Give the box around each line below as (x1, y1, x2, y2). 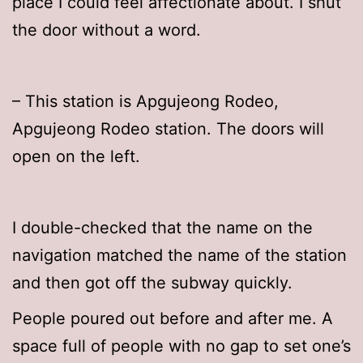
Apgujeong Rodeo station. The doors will (12, 119, 324, 139)
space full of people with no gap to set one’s (12, 336, 351, 357)
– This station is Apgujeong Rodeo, (12, 92, 279, 112)
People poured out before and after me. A (12, 309, 333, 329)
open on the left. (12, 147, 140, 167)
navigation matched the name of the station (12, 246, 347, 266)
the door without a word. (12, 20, 201, 41)
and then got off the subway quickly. (12, 273, 293, 293)
